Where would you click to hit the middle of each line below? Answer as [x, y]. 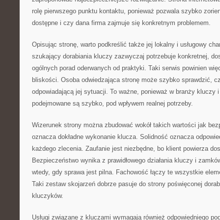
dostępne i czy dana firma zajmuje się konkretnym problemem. [121, 23]
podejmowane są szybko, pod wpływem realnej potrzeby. [112, 103]
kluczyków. [48, 196]
